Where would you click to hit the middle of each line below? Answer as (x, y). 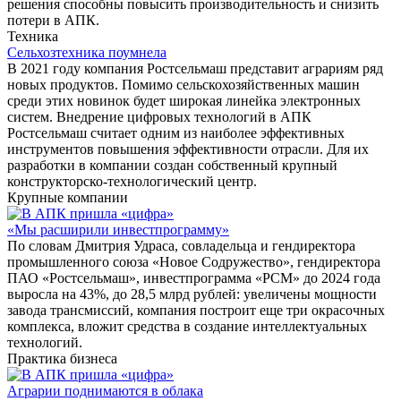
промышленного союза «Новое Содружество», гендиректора (194, 261)
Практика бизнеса (62, 358)
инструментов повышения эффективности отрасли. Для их (188, 149)
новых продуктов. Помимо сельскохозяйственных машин (183, 84)
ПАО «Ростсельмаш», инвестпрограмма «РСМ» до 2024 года (194, 277)
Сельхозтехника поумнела (87, 52)
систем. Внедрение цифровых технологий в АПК (159, 116)
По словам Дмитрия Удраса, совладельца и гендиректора (181, 245)
